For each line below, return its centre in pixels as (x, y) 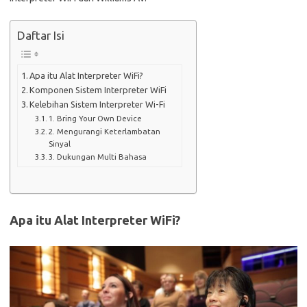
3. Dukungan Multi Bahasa (98, 157)
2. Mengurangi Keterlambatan (105, 132)
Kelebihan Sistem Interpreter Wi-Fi (98, 105)
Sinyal (60, 144)
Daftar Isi (41, 36)
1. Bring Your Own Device (96, 119)
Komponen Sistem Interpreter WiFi (98, 90)
